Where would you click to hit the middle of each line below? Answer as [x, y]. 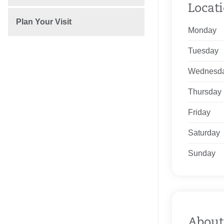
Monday [202, 30]
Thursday [204, 92]
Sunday [201, 153]
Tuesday [203, 51]
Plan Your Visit [44, 22]
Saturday [204, 133]
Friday [199, 112]
